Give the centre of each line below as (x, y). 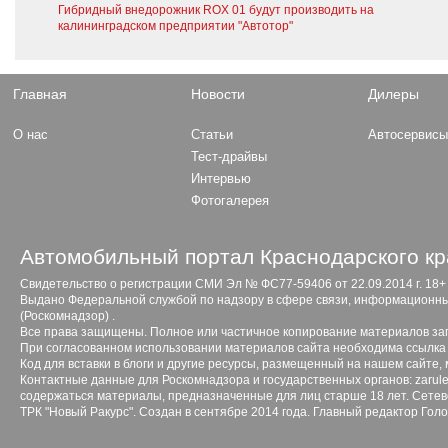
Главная (40, 93)
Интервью (220, 178)
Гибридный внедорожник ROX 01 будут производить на (216, 9)
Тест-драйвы (228, 156)
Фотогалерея (229, 200)
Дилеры (394, 93)
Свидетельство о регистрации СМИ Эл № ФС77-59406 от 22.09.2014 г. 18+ (233, 283)
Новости (217, 93)
